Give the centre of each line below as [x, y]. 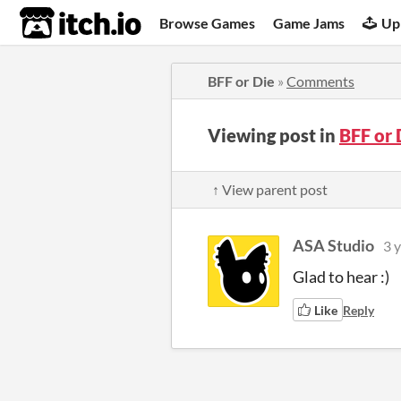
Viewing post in [273, 135]
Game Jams [309, 22]
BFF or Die [241, 81]
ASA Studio [333, 245]
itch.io [58, 23]
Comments [320, 81]
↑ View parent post [270, 189]
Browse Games [208, 22]
